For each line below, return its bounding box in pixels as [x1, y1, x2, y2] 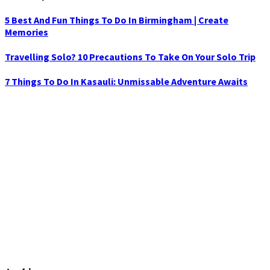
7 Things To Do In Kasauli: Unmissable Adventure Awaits [5, 75, 248, 88]
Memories [5, 25, 48, 38]
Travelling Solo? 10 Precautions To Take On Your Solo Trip [5, 51, 256, 63]
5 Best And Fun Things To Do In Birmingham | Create [5, 13, 228, 26]
